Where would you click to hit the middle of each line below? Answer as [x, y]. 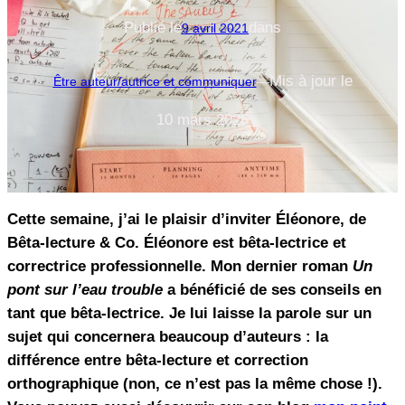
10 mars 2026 [202, 120]
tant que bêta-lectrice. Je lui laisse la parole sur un [189, 314]
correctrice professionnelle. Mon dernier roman [180, 267]
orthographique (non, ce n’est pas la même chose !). [195, 384]
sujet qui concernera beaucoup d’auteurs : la [168, 337]
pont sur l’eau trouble [85, 290]
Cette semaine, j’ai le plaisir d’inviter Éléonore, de [187, 220]
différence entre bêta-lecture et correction [158, 361]
